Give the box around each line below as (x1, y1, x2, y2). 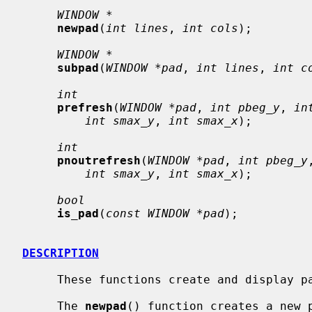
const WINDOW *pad (106, 206, 224, 220)
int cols (182, 21, 238, 35)
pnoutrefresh (57, 153, 141, 167)
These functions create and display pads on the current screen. (22, 272, 57, 286)
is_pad (57, 206, 99, 220)
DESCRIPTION (22, 246, 99, 260)
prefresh (57, 100, 113, 114)
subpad (57, 61, 99, 75)
